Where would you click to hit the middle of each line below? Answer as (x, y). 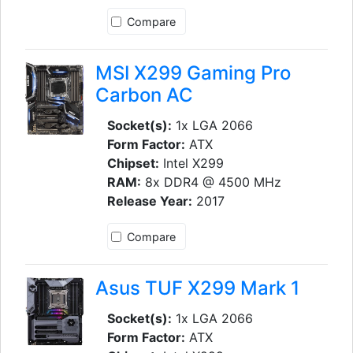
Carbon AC (144, 95)
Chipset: (133, 163)
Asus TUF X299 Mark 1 (197, 288)
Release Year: (149, 201)
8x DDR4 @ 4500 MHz (211, 182)
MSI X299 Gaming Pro (193, 72)
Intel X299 (191, 163)
